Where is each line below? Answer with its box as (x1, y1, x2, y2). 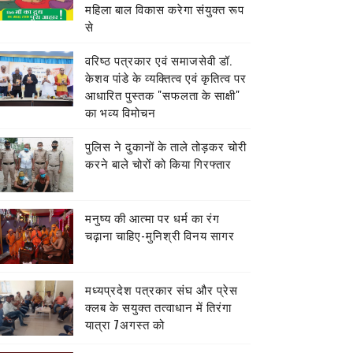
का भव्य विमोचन (84, 103, 156, 121)
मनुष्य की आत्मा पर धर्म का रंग (84, 209, 220, 226)
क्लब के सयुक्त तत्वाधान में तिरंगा (84, 298, 232, 315)
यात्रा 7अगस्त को (84, 315, 165, 333)
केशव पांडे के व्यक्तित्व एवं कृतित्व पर (84, 69, 247, 86)
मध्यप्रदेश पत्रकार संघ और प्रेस (84, 281, 238, 298)
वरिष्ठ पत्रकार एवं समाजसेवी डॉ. (84, 51, 232, 69)
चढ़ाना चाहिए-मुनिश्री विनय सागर (84, 226, 235, 243)
